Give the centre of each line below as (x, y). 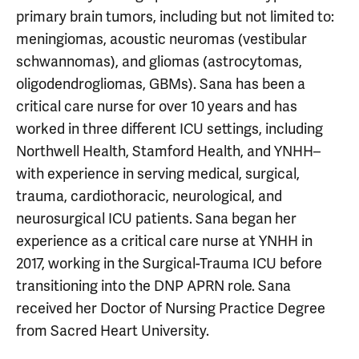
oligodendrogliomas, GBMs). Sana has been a (161, 84)
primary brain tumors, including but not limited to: (175, 17)
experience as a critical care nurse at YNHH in (164, 241)
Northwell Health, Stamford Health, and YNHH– (168, 151)
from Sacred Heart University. (113, 331)
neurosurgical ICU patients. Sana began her (156, 219)
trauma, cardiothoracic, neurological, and (149, 196)
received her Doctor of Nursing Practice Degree (171, 309)
